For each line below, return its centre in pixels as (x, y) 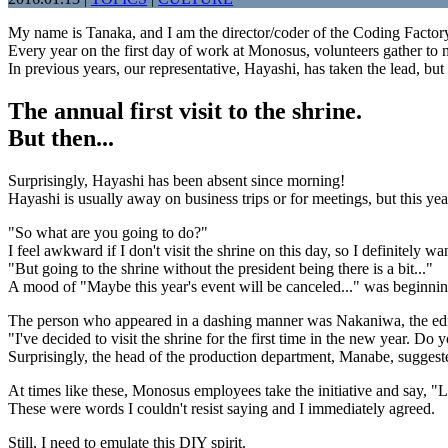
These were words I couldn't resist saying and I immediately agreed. (221, 408)
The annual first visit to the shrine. (185, 110)
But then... (61, 137)
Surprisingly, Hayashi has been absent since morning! (176, 180)
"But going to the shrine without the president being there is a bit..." (220, 268)
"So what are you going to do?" (108, 232)
